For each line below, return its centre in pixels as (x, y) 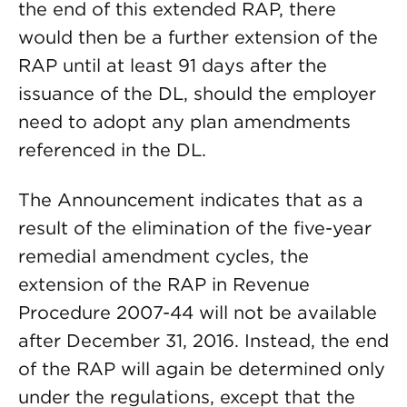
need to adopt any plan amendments (184, 122)
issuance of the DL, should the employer (197, 94)
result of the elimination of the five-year (195, 228)
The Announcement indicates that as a (191, 200)
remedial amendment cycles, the (164, 256)
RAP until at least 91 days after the (173, 65)
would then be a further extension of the (198, 37)
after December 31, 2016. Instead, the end (203, 341)
